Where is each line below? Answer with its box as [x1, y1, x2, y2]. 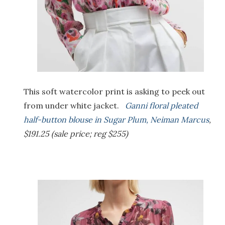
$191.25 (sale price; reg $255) [24, 129, 128, 139]
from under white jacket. [24, 100, 125, 111]
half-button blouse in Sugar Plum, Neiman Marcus [24, 115, 209, 125]
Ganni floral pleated [125, 100, 198, 111]
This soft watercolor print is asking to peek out [24, 86, 205, 97]
